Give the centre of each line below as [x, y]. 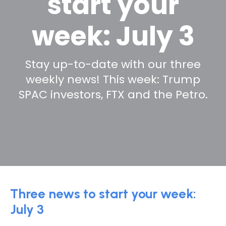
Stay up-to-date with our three [113, 65]
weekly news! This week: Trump [113, 80]
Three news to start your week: [103, 193]
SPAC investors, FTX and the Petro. [113, 95]
